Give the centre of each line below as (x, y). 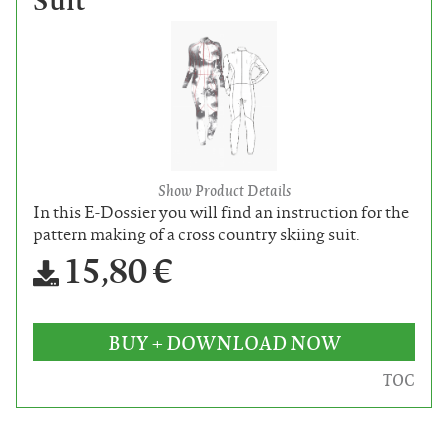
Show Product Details (224, 189)
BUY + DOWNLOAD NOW (224, 341)
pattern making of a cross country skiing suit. (196, 233)
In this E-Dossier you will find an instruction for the (221, 211)
